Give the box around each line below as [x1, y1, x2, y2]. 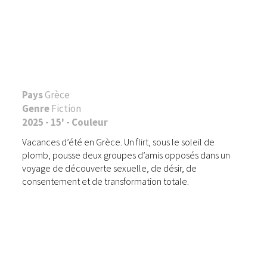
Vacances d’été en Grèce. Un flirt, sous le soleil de [22, 135, 215, 148]
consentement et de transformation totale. [22, 175, 190, 187]
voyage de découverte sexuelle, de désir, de [22, 162, 197, 174]
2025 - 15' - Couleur [22, 115, 108, 129]
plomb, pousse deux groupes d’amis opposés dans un [22, 148, 231, 161]
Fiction [51, 101, 82, 115]
